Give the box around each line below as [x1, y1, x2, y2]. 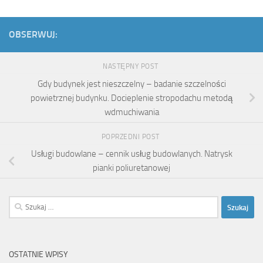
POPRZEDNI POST [101, 132, 162, 141]
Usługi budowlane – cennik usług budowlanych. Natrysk [31, 149, 232, 160]
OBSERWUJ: [9, 29, 58, 41]
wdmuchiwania [104, 106, 159, 117]
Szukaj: [8, 197, 33, 208]
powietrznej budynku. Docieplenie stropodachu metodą [31, 92, 232, 103]
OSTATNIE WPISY [9, 249, 68, 260]
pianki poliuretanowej [93, 163, 170, 174]
